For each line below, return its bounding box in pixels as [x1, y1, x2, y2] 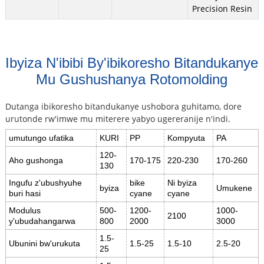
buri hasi [8, 189, 41, 199]
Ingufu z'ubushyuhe [8, 178, 82, 188]
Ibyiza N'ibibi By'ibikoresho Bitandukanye [5, 55, 259, 71]
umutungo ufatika [8, 133, 74, 143]
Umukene [216, 183, 252, 193]
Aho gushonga [8, 156, 63, 166]
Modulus [8, 206, 41, 216]
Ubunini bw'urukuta [8, 239, 80, 249]
